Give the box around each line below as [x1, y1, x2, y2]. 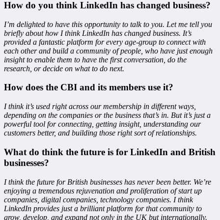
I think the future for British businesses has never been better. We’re [4, 177, 211, 186]
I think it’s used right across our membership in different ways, [4, 102, 196, 111]
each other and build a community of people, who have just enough [4, 46, 213, 55]
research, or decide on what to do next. [4, 64, 124, 73]
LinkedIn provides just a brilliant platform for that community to [4, 204, 202, 213]
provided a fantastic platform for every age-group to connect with [4, 37, 206, 46]
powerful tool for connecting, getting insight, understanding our [4, 120, 201, 129]
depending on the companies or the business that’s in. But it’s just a [4, 111, 211, 120]
